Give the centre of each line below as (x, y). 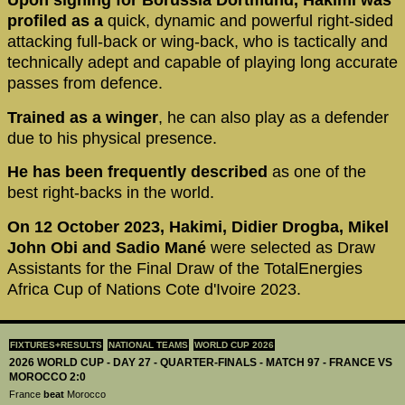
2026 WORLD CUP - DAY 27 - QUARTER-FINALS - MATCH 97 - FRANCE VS (201, 363)
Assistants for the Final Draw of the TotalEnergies (185, 268)
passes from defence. (87, 84)
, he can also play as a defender (273, 117)
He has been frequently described (137, 172)
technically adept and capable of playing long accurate (202, 63)
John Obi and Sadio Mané (109, 247)
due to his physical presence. (112, 138)
